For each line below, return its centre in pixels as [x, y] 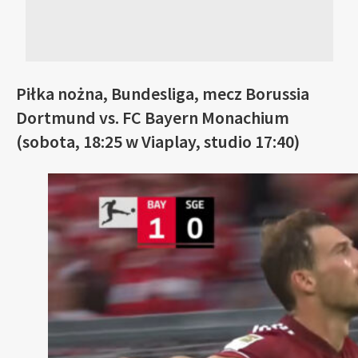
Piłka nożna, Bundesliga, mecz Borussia [163, 93]
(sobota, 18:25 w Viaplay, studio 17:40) [158, 141]
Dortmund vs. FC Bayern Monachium [153, 117]
